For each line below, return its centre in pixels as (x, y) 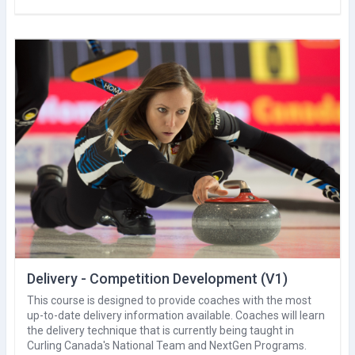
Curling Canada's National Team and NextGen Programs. (167, 345)
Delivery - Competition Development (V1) (157, 278)
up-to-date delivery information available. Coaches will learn (176, 315)
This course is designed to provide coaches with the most (169, 300)
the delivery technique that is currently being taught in (160, 330)
